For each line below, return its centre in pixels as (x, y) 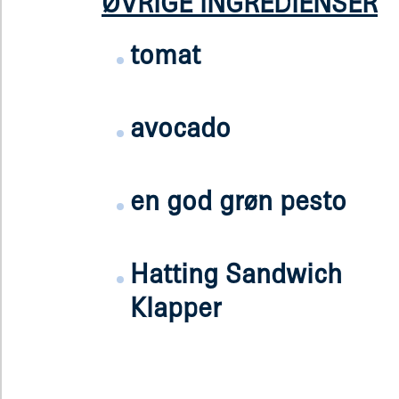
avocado (180, 127)
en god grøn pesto (238, 200)
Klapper (175, 307)
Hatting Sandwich (236, 273)
